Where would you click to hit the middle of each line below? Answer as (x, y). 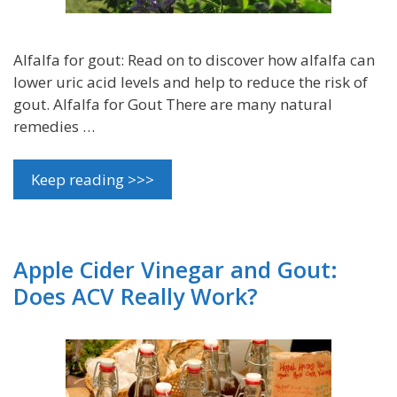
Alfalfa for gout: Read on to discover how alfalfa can (194, 59)
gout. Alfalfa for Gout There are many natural (173, 104)
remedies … (54, 126)
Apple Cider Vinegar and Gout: (175, 270)
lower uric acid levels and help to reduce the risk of (191, 82)
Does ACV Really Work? (136, 296)
